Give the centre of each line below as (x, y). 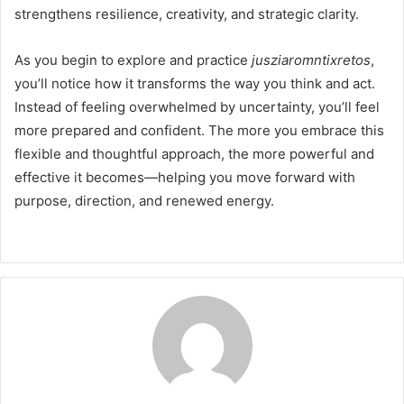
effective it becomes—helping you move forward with (185, 178)
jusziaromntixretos (311, 60)
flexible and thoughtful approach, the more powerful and (194, 154)
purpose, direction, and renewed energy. (144, 201)
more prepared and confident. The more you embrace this (199, 131)
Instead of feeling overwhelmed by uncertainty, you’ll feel (197, 107)
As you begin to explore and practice (133, 60)
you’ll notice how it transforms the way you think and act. (195, 84)
